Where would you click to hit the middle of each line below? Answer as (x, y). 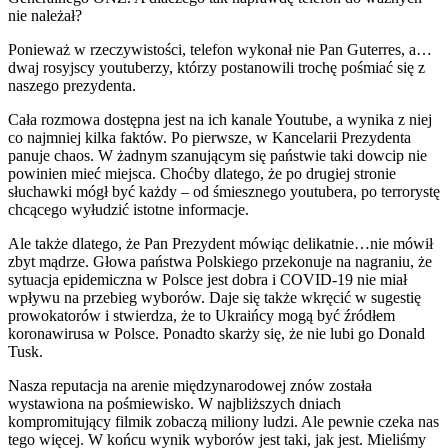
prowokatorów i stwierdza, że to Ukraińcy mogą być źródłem (201, 315)
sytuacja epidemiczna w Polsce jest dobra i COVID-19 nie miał (207, 279)
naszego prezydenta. (72, 85)
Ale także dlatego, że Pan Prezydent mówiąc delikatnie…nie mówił (220, 243)
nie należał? (45, 15)
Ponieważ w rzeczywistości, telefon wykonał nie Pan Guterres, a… (220, 49)
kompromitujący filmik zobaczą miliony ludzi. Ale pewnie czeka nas (223, 421)
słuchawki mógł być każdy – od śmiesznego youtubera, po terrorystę (224, 191)
